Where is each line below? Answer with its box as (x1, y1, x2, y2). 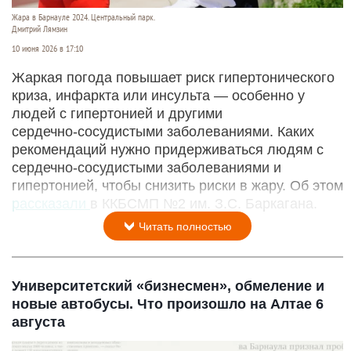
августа (12, 313, 65, 330)
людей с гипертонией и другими (12, 105, 223, 121)
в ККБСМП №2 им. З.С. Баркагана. (90, 195, 317, 212)
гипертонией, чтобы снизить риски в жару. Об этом (12, 177, 343, 194)
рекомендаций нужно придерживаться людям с (12, 141, 324, 157)
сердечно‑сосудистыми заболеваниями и (12, 159, 281, 175)
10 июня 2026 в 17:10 (12, 42, 83, 54)
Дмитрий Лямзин (12, 23, 67, 34)
